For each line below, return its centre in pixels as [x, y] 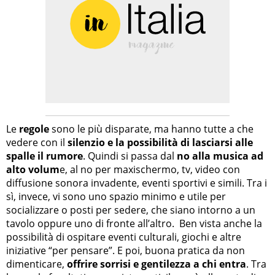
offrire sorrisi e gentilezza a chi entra [157, 264]
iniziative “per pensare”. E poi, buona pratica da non [126, 250]
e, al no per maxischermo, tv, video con [150, 169]
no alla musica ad [220, 156]
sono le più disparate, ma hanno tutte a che [151, 129]
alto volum [33, 169]
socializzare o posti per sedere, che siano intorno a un [131, 210]
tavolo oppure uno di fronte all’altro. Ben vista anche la [134, 223]
